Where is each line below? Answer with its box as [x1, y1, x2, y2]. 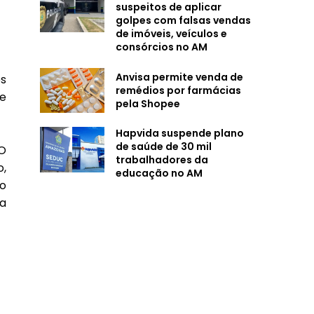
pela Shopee [115, 96, 180, 111]
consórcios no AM [115, 40, 207, 54]
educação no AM [115, 166, 203, 181]
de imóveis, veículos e [115, 27, 227, 41]
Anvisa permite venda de [115, 69, 243, 84]
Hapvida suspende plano [115, 126, 244, 141]
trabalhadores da [115, 153, 208, 168]
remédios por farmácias [115, 83, 241, 97]
